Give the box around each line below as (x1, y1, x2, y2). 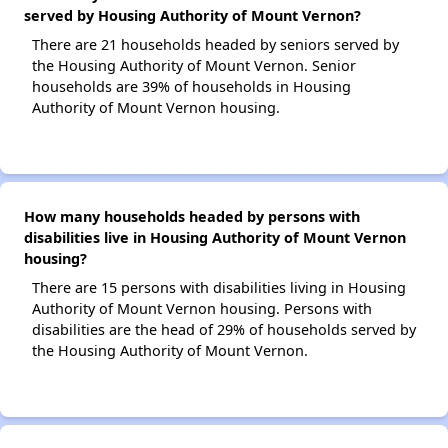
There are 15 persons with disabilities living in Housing (32, 278, 406, 297)
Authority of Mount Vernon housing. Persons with (32, 299, 372, 318)
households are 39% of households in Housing (32, 77, 351, 96)
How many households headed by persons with (24, 207, 360, 226)
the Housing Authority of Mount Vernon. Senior (32, 56, 356, 75)
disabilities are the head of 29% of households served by (32, 320, 416, 339)
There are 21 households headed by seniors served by (32, 35, 399, 54)
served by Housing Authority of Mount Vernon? (24, 6, 361, 25)
